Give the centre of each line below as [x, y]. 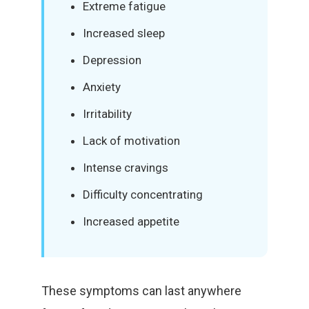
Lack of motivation [131, 141]
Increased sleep [124, 33]
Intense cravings [126, 168]
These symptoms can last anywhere [141, 291]
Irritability [107, 114]
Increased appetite [131, 221]
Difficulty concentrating [143, 195]
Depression [112, 60]
